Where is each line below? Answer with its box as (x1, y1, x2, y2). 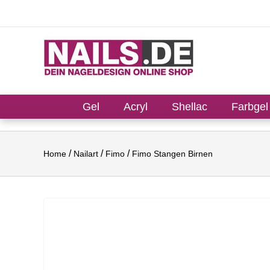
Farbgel (231, 101, 268, 113)
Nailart (74, 149, 98, 159)
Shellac (172, 101, 207, 113)
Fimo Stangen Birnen (132, 149, 213, 159)
